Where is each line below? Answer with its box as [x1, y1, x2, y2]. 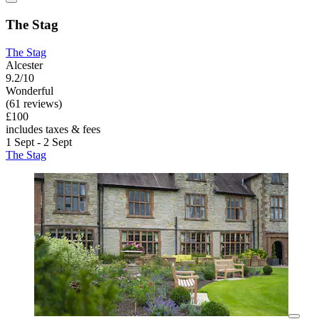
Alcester [6, 58, 43, 71]
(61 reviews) [6, 97, 62, 110]
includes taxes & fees [6, 122, 100, 135]
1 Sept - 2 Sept [6, 135, 72, 148]
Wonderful [6, 84, 53, 97]
